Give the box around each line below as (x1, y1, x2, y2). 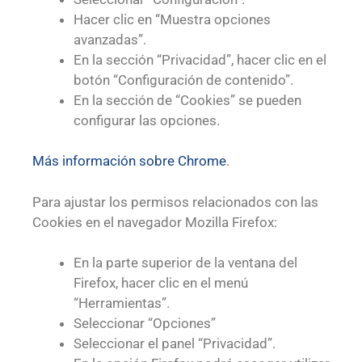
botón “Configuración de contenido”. (74, 71, 293, 88)
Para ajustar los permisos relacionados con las (32, 193, 318, 210)
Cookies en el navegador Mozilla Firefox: (32, 213, 277, 230)
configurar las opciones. (74, 112, 220, 128)
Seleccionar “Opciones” (74, 315, 216, 332)
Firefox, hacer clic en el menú (74, 275, 248, 292)
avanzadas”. (74, 31, 146, 48)
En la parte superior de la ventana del (74, 255, 297, 271)
